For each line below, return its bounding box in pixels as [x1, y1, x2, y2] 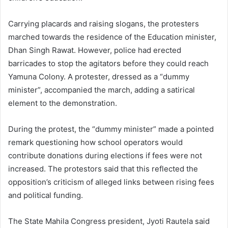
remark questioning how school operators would [8, 137, 183, 147]
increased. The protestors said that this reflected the [8, 163, 198, 174]
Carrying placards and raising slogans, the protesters [8, 18, 199, 28]
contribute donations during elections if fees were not [8, 150, 202, 160]
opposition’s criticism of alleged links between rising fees [8, 177, 214, 187]
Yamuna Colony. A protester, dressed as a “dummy [8, 71, 189, 81]
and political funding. [8, 190, 83, 200]
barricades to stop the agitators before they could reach [8, 58, 209, 68]
